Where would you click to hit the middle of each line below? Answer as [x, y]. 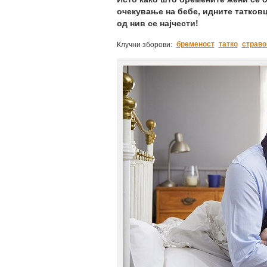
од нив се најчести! [157, 23]
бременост [195, 44]
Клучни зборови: [144, 45]
